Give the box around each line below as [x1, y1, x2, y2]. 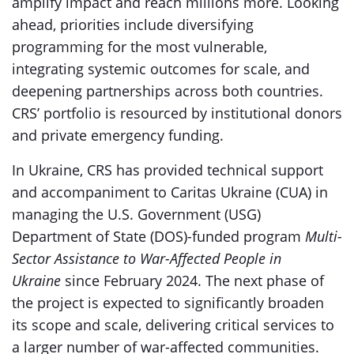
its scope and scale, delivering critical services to [12, 315, 334, 334]
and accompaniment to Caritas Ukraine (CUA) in [12, 183, 328, 201]
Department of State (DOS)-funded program [12, 227, 305, 246]
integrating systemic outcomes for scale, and [12, 59, 310, 78]
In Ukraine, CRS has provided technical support [12, 160, 323, 179]
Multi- [305, 227, 342, 246]
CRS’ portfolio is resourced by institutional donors [12, 104, 342, 122]
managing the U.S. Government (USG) [12, 205, 261, 224]
